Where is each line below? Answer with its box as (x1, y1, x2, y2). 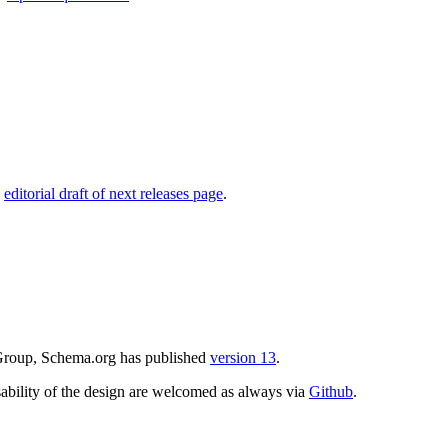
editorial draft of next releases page (4, 185, 223, 203)
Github (309, 382, 353, 400)
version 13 (210, 348, 276, 366)
